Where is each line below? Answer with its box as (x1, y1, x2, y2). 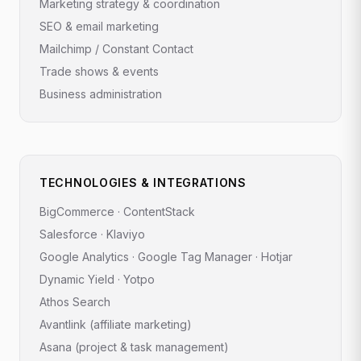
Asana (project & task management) (39, 339, 229, 354)
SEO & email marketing (39, 19, 159, 33)
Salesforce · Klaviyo (39, 226, 145, 241)
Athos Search (39, 294, 110, 309)
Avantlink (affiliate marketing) (39, 317, 192, 331)
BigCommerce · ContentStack (39, 204, 195, 218)
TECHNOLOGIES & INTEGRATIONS (39, 175, 247, 189)
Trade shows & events (39, 64, 159, 78)
